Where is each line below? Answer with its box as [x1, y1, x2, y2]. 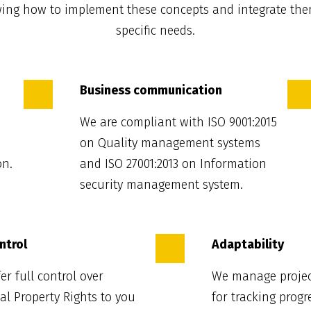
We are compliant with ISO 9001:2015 [80, 115, 277, 131]
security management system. [80, 177, 243, 193]
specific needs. [116, 23, 195, 39]
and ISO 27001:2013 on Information [80, 156, 267, 172]
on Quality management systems [80, 135, 260, 151]
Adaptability [212, 237, 284, 253]
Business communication [80, 83, 222, 99]
